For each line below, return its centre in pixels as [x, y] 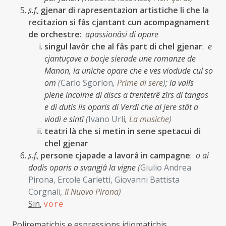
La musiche [149, 119]
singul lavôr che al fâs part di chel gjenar [123, 46]
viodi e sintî [65, 119]
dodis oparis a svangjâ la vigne [83, 167]
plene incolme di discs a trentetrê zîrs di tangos [126, 95]
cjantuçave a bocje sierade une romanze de [120, 59]
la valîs [182, 83]
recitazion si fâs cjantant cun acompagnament [119, 22]
